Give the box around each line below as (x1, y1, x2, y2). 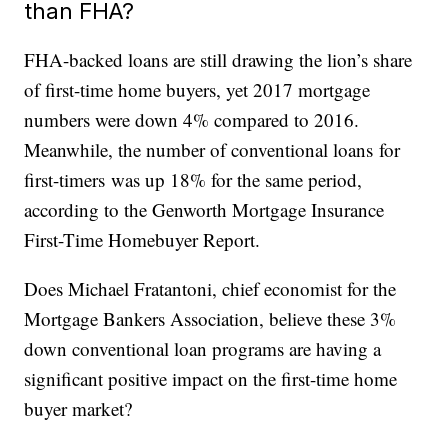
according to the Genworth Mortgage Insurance (24, 196, 385, 222)
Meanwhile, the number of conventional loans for (24, 136, 401, 162)
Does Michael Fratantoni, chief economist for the (24, 275, 397, 301)
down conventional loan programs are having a (24, 335, 382, 361)
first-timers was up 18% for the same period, (24, 166, 363, 192)
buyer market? (24, 395, 133, 421)
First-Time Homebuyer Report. (24, 226, 261, 252)
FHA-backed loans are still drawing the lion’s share (24, 46, 413, 72)
